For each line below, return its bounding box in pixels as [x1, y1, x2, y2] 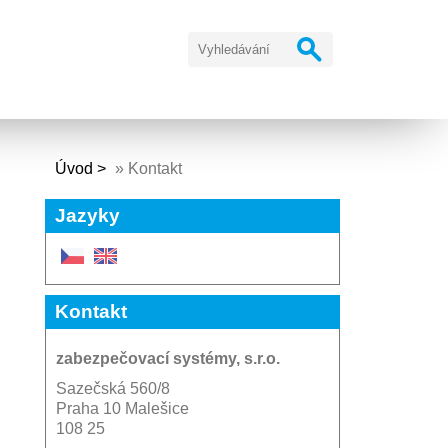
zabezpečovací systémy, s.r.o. [55, 350, 280, 367]
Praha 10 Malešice [55, 400, 189, 417]
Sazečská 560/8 [55, 380, 170, 397]
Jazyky [54, 205, 120, 226]
